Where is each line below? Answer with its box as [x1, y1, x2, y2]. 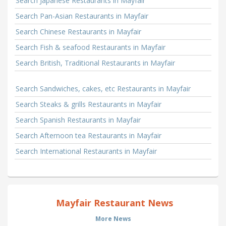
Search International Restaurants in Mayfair [16, 146, 157, 156]
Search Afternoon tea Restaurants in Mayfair [16, 131, 161, 141]
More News [95, 214, 131, 223]
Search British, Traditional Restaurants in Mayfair [16, 58, 175, 68]
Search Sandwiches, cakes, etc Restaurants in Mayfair [16, 84, 191, 94]
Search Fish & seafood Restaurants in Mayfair [16, 42, 165, 52]
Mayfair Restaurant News [53, 197, 173, 209]
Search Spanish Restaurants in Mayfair [16, 115, 141, 125]
